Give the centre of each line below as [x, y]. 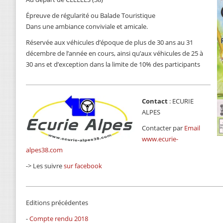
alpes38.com [44, 150]
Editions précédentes [57, 203]
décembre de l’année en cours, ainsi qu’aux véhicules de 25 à [114, 53]
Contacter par [163, 128]
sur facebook [83, 166]
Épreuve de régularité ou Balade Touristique [91, 15]
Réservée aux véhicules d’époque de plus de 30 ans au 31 [110, 42]
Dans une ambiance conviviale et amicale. [87, 26]
